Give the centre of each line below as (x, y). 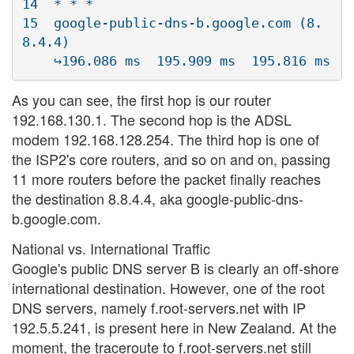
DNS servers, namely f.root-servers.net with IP (159, 307)
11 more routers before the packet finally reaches (166, 179)
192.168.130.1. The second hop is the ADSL (152, 120)
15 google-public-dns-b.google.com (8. (172, 23)
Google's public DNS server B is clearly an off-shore (175, 267)
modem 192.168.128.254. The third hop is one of (166, 139)
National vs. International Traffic (111, 248)
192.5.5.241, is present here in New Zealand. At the (174, 327)
